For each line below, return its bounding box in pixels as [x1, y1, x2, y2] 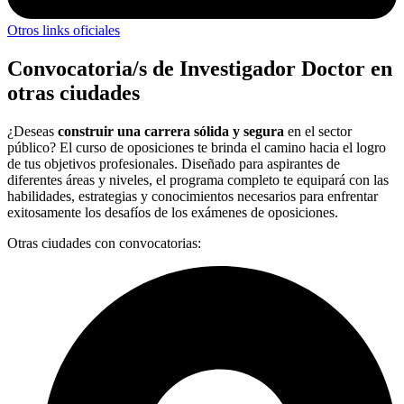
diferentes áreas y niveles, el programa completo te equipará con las [7, 171, 389, 188]
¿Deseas [7, 123, 58, 139]
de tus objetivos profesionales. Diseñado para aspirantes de [7, 155, 340, 171]
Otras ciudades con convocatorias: [7, 234, 201, 251]
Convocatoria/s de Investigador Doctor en [7, 56, 392, 80]
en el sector [284, 123, 352, 139]
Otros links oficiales [7, 23, 120, 39]
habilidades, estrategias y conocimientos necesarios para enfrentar [7, 188, 378, 204]
